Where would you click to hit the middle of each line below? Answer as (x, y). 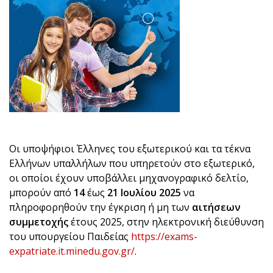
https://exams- (164, 237)
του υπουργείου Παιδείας (70, 237)
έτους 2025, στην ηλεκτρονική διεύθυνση (166, 222)
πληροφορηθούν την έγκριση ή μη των (101, 207)
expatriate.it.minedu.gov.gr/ (72, 251)
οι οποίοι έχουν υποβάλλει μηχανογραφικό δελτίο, (129, 178)
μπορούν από (41, 193)
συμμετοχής (39, 222)
